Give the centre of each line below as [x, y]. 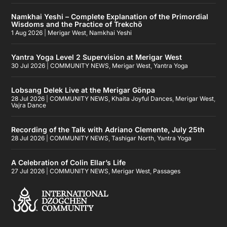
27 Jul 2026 [28, 171]
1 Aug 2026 [27, 33]
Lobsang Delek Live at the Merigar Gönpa [83, 90]
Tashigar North [133, 138]
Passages [167, 171]
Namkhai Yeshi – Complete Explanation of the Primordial [110, 17]
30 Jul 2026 [28, 66]
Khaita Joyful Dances [142, 99]
